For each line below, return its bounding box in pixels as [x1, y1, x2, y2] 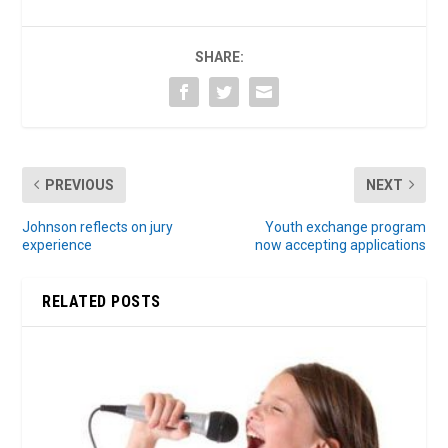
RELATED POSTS [42, 291, 161, 311]
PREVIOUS [45, 176, 115, 193]
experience [22, 236, 93, 253]
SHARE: [194, 48, 244, 65]
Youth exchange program [264, 218, 426, 235]
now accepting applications [254, 236, 426, 253]
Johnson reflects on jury [22, 218, 174, 235]
